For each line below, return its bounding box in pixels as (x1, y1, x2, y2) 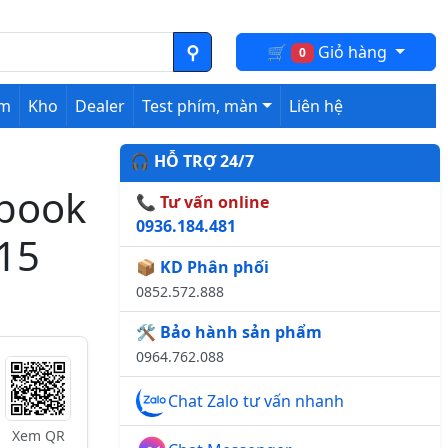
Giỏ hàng (317, 40, 387, 63)
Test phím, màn (142, 95, 259, 117)
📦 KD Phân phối (136, 256, 269, 278)
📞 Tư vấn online (136, 191, 269, 213)
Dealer (75, 95, 126, 117)
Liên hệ (289, 95, 344, 117)
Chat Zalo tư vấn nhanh (168, 390, 344, 412)
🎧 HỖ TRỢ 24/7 (130, 150, 254, 172)
